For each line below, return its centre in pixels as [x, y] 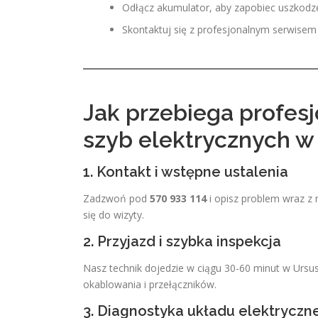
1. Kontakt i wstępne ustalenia [186, 172]
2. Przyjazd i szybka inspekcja [182, 241]
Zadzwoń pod [116, 198]
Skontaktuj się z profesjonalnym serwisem [219, 29]
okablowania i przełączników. [150, 284]
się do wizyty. [114, 215]
